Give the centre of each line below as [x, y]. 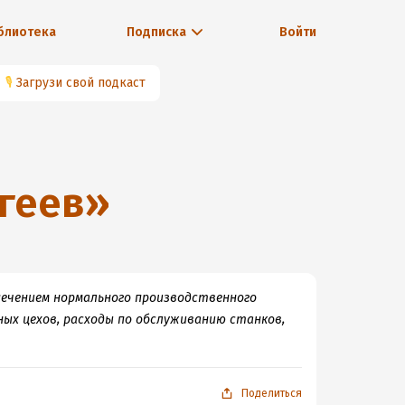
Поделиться [272, 393]
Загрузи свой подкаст [81, 83]
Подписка [156, 32]
